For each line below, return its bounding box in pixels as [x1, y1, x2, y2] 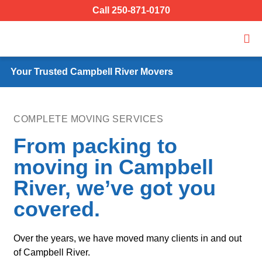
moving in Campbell [13, 155, 213, 179]
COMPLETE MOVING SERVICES [13, 114, 163, 124]
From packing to [13, 134, 177, 158]
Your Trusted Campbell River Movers [11, 67, 173, 77]
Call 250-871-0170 [92, 5, 170, 15]
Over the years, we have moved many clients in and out [13, 233, 242, 243]
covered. [13, 197, 100, 221]
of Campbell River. [13, 247, 90, 257]
